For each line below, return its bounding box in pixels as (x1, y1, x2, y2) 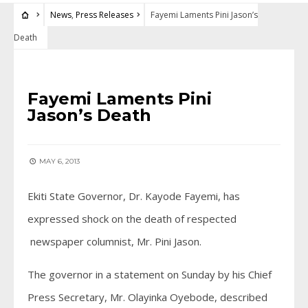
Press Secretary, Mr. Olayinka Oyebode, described (27, 290, 267, 304)
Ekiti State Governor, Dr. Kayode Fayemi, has (27, 189, 240, 203)
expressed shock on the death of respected (27, 212, 236, 225)
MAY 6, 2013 (37, 157, 80, 166)
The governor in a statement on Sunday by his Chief (27, 267, 272, 281)
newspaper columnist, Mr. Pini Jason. (27, 234, 201, 248)
